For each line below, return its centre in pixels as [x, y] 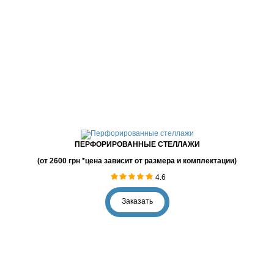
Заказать [137, 201]
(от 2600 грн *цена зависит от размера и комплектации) [137, 161]
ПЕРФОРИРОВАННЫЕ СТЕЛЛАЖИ [137, 144]
